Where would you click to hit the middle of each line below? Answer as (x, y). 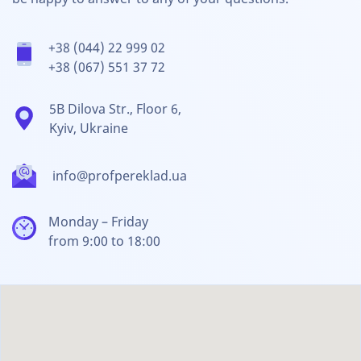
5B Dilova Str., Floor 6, (115, 109)
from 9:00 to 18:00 (104, 241)
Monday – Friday (98, 222)
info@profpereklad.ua (120, 176)
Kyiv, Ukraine (89, 129)
